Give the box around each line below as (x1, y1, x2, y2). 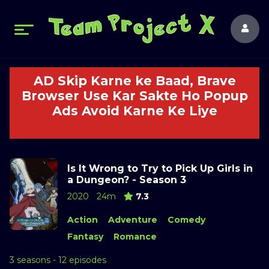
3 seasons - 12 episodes (10, 254, 106, 265)
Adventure (107, 214, 157, 225)
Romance (113, 231, 157, 242)
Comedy (167, 214, 205, 225)
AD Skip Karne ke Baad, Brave (33, 73, 236, 88)
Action (67, 214, 98, 225)
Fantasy (67, 231, 103, 242)
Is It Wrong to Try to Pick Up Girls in (67, 163, 253, 174)
